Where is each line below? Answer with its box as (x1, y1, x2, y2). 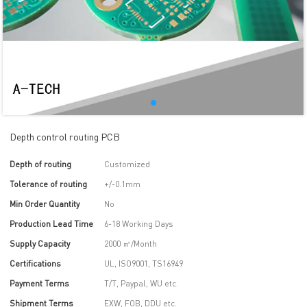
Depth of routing (10, 159, 72, 169)
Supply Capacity (10, 238, 71, 249)
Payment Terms (10, 278, 70, 288)
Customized (104, 159, 151, 169)
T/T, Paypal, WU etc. (104, 278, 179, 288)
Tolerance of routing (10, 179, 88, 189)
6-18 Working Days (104, 219, 174, 229)
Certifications (10, 258, 62, 269)
